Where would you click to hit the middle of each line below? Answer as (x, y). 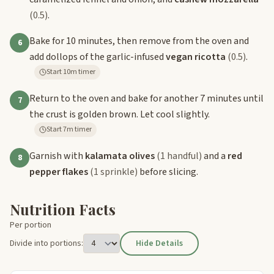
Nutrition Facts (63, 209)
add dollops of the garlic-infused (98, 57)
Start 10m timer (79, 72)
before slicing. (168, 172)
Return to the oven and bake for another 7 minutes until (146, 98)
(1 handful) (179, 156)
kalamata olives (120, 156)
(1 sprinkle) (114, 172)
